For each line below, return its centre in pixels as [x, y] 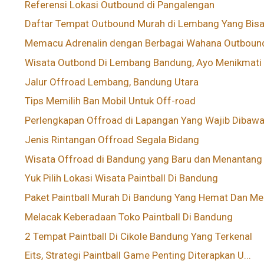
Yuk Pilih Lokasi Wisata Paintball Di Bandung [122, 178]
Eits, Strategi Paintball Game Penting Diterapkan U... [138, 255]
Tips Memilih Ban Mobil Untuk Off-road [110, 101]
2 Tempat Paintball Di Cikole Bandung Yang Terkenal [139, 236]
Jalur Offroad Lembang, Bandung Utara [112, 82]
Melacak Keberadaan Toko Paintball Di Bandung [129, 217]
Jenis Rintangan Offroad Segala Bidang [112, 139]
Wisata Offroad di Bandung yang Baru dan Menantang [144, 159]
